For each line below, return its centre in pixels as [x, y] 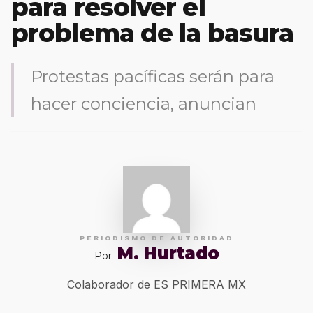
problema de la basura [153, 33]
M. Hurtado [168, 253]
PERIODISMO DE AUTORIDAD [156, 238]
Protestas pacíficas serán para [153, 77]
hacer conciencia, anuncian [144, 104]
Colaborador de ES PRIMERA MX [156, 284]
